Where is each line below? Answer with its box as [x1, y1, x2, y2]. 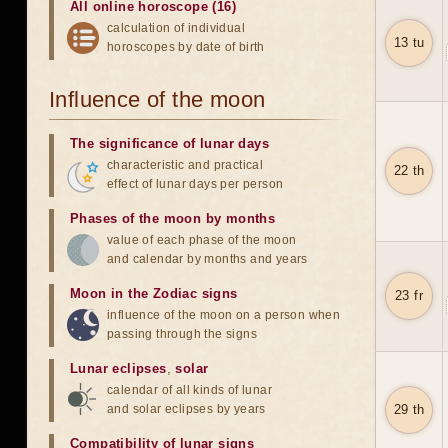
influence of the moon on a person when [107, 308, 341, 322]
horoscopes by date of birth [107, 40, 265, 54]
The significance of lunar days [70, 136, 269, 151]
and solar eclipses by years [107, 402, 266, 416]
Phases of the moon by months [70, 211, 276, 226]
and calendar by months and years [107, 252, 308, 266]
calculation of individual [107, 21, 245, 35]
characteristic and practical [107, 158, 264, 172]
